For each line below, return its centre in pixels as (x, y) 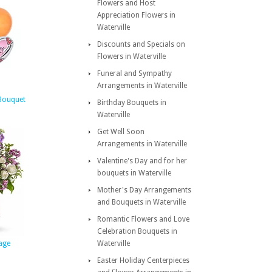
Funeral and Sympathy (134, 73)
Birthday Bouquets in (132, 103)
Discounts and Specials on (141, 44)
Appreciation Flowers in (136, 15)
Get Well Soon (121, 132)
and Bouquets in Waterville (141, 202)
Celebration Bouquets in (137, 231)
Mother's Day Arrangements (144, 190)
